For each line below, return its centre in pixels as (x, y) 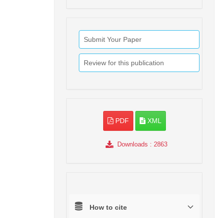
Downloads (132, 145)
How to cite (108, 208)
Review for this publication (124, 63)
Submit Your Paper (113, 40)
